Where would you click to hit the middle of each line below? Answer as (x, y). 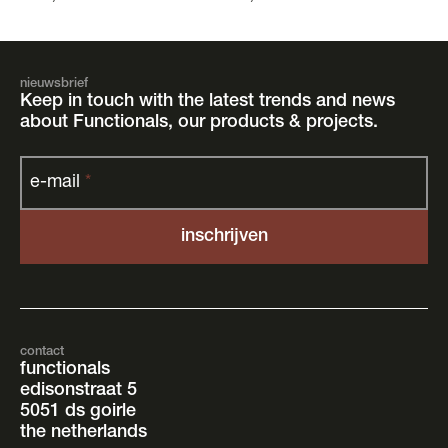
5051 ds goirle (78, 412)
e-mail (55, 183)
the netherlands (83, 433)
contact (42, 353)
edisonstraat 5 (78, 391)
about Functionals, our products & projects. (199, 123)
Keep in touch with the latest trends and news (207, 102)
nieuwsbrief (54, 85)
